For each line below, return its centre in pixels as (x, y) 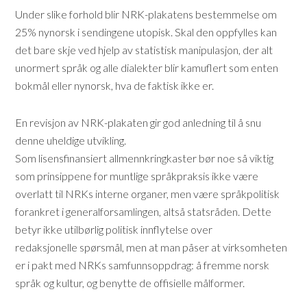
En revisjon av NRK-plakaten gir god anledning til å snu (138, 122)
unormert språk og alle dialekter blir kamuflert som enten (147, 67)
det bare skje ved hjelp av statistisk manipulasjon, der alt (144, 50)
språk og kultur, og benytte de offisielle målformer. (130, 283)
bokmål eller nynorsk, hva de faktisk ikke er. (115, 85)
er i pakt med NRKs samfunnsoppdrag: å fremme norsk (143, 265)
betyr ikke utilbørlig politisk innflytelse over (114, 229)
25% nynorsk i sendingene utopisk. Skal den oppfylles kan (146, 32)
